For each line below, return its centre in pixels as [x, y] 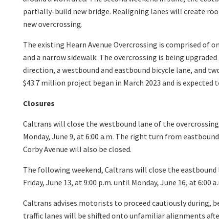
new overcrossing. [53, 24]
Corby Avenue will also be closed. [77, 149]
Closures [39, 103]
